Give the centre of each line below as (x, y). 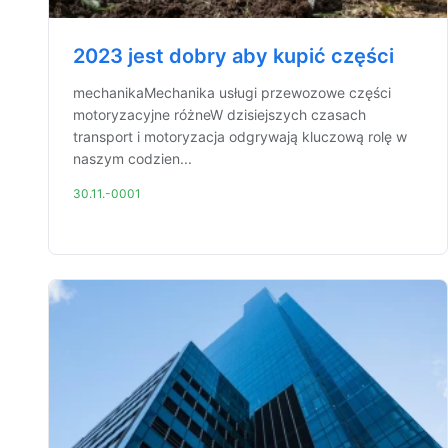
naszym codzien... (132, 158)
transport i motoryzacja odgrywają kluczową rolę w (240, 136)
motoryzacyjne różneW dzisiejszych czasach (219, 114)
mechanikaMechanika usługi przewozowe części (232, 92)
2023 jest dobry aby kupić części (233, 56)
